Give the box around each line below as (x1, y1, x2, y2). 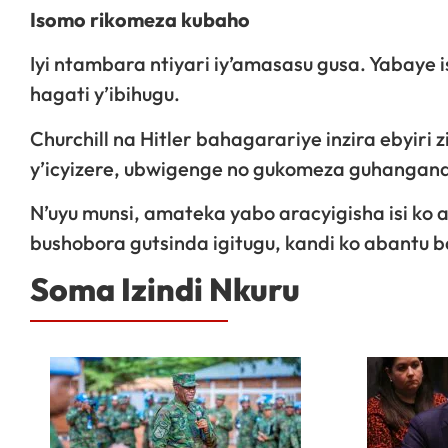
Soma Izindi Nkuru (30, 268, 300, 309)
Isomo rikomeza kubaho (30, 7, 250, 33)
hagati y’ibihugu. (30, 81, 180, 107)
